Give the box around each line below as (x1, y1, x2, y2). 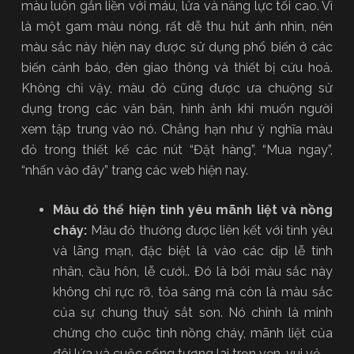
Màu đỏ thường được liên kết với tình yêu (86, 222, 333, 238)
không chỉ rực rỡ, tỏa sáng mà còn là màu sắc (52, 284, 333, 299)
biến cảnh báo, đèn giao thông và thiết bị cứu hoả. (21, 59, 333, 75)
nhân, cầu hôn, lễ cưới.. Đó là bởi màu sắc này (52, 263, 333, 279)
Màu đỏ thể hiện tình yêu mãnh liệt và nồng (52, 201, 333, 217)
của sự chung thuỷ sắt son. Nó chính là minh (52, 304, 333, 320)
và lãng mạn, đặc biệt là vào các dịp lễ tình (52, 243, 333, 258)
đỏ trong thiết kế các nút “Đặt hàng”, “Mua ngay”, (21, 141, 333, 157)
